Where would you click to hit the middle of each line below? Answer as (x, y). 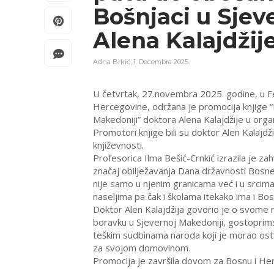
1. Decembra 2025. (161, 62)
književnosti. (118, 145)
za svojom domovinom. (142, 248)
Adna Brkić (112, 62)
